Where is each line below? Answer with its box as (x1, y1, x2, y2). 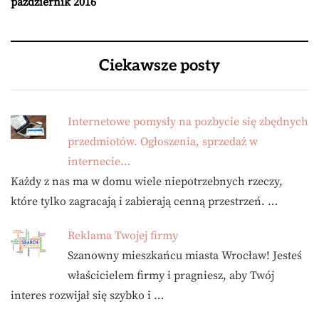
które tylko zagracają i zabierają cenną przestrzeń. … (11, 194, 278, 209)
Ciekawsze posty (99, 56, 220, 75)
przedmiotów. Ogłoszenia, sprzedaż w (68, 135, 258, 149)
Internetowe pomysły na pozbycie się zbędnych (68, 115, 308, 129)
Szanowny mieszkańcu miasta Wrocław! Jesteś (68, 249, 302, 263)
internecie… (68, 155, 130, 169)
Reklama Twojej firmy (68, 229, 178, 243)
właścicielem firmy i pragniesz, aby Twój (68, 268, 274, 283)
